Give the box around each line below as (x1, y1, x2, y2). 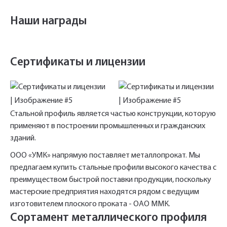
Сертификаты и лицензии (10, 57, 145, 68)
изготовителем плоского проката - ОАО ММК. (10, 200, 170, 208)
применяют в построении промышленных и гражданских (10, 122, 205, 130)
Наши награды (10, 16, 87, 27)
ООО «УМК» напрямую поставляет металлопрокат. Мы (10, 152, 200, 160)
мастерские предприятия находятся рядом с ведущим (10, 188, 199, 196)
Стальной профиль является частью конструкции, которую (10, 110, 216, 118)
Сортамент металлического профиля (10, 212, 207, 224)
